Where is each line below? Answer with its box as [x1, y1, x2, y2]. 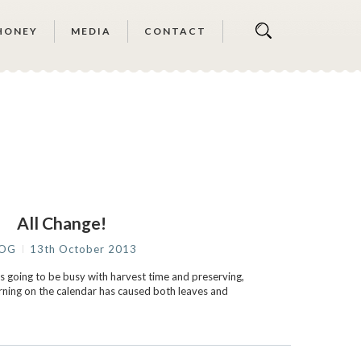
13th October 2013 [30, 243, 138, 255]
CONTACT [144, 25, 206, 37]
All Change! [16, 213, 106, 233]
